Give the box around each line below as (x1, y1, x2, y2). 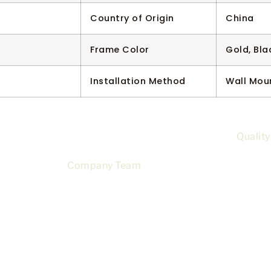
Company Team (67, 159, 141, 171)
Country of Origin (90, 11, 174, 24)
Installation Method (90, 74, 186, 87)
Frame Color (90, 43, 149, 56)
